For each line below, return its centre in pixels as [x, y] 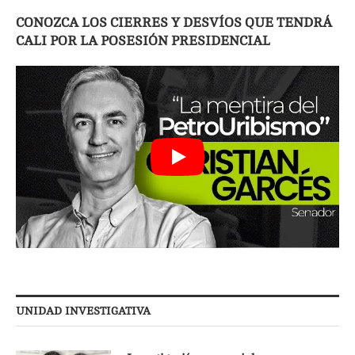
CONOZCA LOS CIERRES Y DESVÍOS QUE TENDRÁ [174, 22]
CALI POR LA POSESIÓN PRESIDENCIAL [143, 40]
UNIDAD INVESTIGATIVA [83, 311]
